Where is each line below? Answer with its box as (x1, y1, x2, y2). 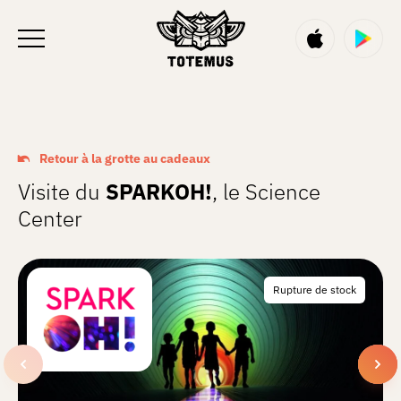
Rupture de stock (273, 283, 356, 296)
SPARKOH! (106, 177, 212, 206)
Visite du (18, 177, 106, 206)
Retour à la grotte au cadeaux (39, 150, 210, 166)
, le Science (212, 177, 320, 206)
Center (18, 204, 82, 233)
